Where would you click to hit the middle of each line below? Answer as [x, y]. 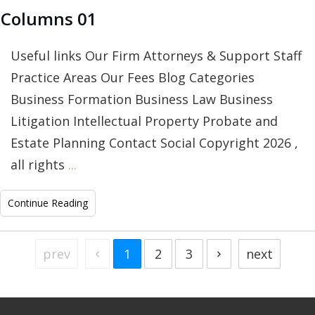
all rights [39, 165]
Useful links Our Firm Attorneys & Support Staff [156, 56]
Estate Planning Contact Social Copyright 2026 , [154, 143]
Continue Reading [48, 203]
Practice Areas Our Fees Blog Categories [133, 78]
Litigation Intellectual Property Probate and [144, 121]
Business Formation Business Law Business [142, 99]
